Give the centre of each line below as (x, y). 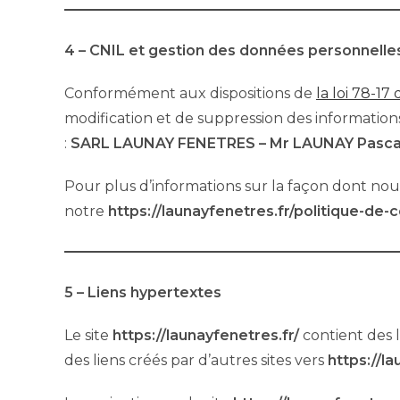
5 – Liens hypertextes (143, 292)
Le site (88, 335)
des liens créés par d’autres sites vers (196, 360)
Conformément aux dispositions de (190, 93)
